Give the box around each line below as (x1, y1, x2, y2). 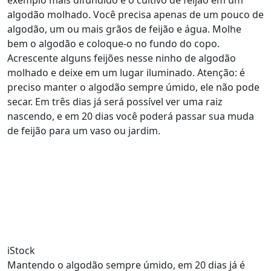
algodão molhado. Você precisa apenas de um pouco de (7, 8, 264, 21)
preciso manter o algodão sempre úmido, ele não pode (7, 80, 260, 94)
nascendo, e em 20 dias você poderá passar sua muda (7, 109, 254, 123)
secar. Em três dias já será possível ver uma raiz (7, 95, 223, 108)
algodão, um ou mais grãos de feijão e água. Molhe (7, 22, 241, 36)
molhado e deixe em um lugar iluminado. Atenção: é (7, 66, 245, 79)
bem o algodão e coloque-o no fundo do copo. (7, 37, 220, 50)
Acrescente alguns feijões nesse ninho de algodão (7, 51, 236, 65)
